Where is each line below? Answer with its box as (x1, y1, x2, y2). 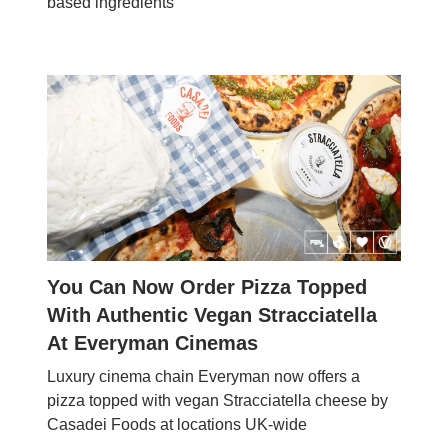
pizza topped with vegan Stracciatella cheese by (47, 391, 388, 409)
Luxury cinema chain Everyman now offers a (47, 367, 360, 385)
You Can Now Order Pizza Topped (47, 275, 367, 298)
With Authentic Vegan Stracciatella (47, 303, 377, 326)
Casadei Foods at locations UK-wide (47, 415, 307, 433)
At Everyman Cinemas (47, 331, 258, 354)
